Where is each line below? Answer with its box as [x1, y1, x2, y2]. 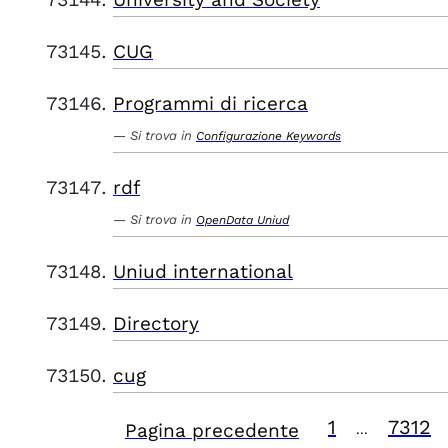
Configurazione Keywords [196, 129, 341, 143]
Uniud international [113, 260, 293, 283]
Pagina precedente [125, 419, 299, 442]
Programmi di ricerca [113, 92, 308, 115]
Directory [113, 312, 199, 335]
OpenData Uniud [196, 213, 289, 227]
